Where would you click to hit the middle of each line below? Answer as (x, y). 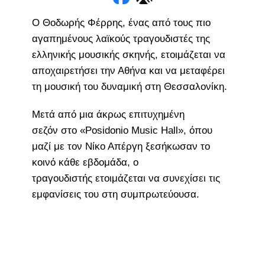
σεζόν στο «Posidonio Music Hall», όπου (122, 130)
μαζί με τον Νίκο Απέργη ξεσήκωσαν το (121, 146)
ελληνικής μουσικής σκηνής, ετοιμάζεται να (128, 54)
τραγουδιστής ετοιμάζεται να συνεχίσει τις (126, 178)
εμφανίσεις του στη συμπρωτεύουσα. (115, 194)
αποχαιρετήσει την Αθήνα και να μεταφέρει (128, 70)
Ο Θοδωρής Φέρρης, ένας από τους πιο (121, 22)
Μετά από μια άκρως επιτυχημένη (108, 114)
